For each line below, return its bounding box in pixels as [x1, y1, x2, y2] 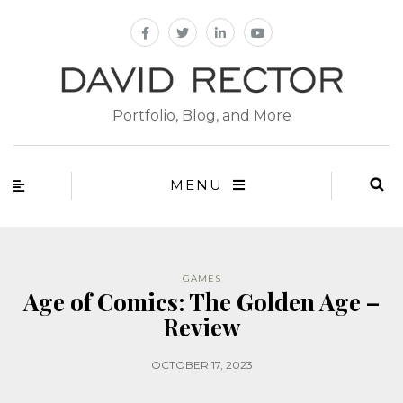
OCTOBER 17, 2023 [150, 358, 253, 372]
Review [163, 311, 240, 344]
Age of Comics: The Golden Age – [23, 286, 380, 318]
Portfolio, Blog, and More [112, 107, 291, 125]
